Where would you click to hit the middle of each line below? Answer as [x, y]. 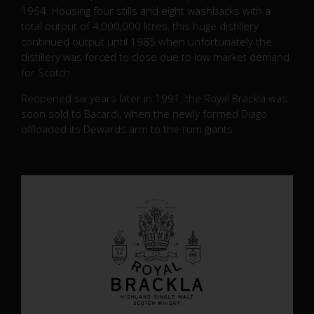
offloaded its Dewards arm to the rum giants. [128, 129]
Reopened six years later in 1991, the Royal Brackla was [154, 98]
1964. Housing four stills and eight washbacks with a [146, 11]
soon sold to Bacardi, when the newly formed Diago [144, 114]
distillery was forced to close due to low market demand [155, 57]
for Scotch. [47, 72]
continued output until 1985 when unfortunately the [146, 41]
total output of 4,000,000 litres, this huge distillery [140, 26]
